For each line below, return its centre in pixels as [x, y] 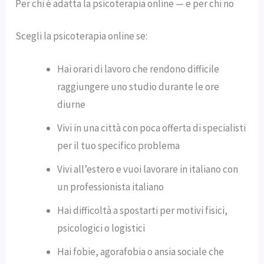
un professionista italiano [111, 187]
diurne [72, 104]
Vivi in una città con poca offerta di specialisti [152, 128]
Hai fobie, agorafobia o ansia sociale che [141, 251]
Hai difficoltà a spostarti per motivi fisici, [143, 210]
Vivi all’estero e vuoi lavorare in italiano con [148, 169]
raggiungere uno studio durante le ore [138, 86]
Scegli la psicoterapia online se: [82, 36]
